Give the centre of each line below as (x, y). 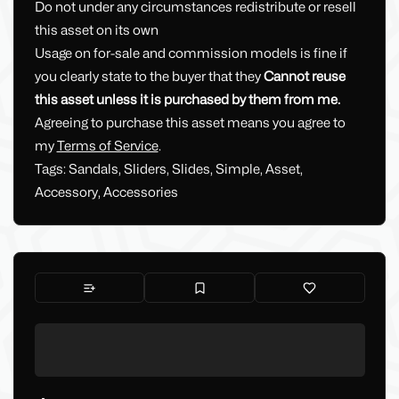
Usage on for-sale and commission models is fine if (191, 54)
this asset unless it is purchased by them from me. (187, 100)
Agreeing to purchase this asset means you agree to (190, 123)
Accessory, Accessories (106, 193)
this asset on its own (96, 31)
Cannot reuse (304, 77)
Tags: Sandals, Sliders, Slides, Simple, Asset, (168, 170)
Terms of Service (107, 147)
